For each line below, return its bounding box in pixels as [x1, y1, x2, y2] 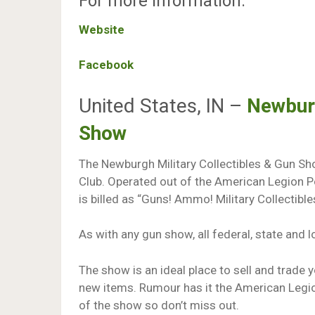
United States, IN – [79, 94, 247, 117]
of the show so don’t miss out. [79, 297, 239, 312]
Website [79, 22, 124, 37]
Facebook [79, 58, 134, 72]
